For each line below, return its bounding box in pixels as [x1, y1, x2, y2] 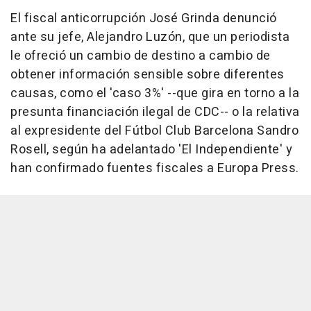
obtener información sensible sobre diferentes [10, 65, 285, 85]
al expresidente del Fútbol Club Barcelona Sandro [10, 121, 299, 141]
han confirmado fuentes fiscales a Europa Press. [10, 159, 299, 178]
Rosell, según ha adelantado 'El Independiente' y [10, 140, 292, 160]
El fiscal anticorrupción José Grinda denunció [10, 9, 277, 28]
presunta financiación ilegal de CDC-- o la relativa [10, 103, 300, 122]
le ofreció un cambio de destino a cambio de [10, 47, 271, 66]
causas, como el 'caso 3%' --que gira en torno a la [10, 84, 299, 103]
